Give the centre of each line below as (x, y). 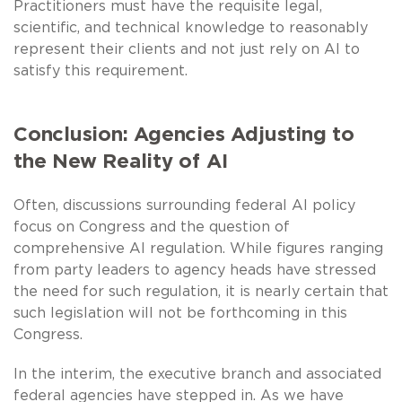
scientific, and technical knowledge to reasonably (191, 27)
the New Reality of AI (121, 161)
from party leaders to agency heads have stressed (195, 270)
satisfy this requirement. (100, 70)
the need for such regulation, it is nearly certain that (201, 291)
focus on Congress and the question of (152, 227)
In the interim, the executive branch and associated (197, 374)
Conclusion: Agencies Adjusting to (184, 134)
